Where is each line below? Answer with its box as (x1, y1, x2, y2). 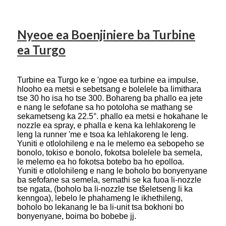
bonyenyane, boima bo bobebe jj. (17, 212, 136, 221)
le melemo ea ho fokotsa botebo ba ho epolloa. (17, 157, 184, 166)
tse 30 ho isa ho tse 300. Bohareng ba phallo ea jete (17, 94, 203, 103)
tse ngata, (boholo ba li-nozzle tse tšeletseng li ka (17, 185, 193, 194)
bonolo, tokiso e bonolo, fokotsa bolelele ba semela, (17, 148, 202, 157)
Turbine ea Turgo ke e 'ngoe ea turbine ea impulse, (17, 76, 198, 85)
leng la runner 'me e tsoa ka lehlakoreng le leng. (17, 130, 188, 139)
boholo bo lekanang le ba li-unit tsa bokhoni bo (17, 203, 184, 212)
